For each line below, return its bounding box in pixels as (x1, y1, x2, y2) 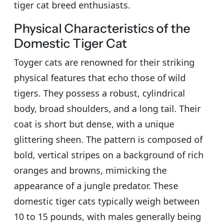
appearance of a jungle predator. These (14, 179, 178, 192)
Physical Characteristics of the (14, 20, 190, 36)
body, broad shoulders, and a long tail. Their (14, 102, 201, 114)
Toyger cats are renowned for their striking (14, 56, 195, 68)
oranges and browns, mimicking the (14, 164, 167, 176)
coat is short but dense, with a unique (14, 117, 174, 130)
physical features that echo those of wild (14, 71, 186, 84)
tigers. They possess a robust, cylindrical (14, 87, 185, 99)
